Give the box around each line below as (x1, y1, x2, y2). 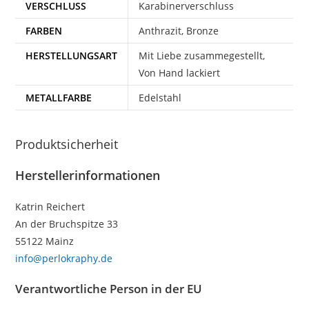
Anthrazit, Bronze (139, 23, 219, 37)
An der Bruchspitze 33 (15, 217, 119, 230)
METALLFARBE (26, 90, 92, 104)
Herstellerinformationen (15, 166, 161, 183)
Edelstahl (139, 90, 182, 104)
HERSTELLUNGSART (26, 48, 118, 62)
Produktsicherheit (15, 135, 119, 152)
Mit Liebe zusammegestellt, (139, 48, 266, 62)
